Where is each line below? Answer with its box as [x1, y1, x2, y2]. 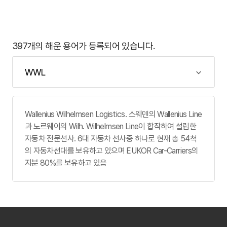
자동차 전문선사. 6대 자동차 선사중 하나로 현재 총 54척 [25, 134, 197, 143]
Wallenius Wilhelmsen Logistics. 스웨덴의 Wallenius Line [25, 109, 202, 119]
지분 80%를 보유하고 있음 [25, 158, 107, 168]
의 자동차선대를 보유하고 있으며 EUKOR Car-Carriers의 [25, 146, 199, 156]
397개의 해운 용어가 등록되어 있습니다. [12, 41, 155, 51]
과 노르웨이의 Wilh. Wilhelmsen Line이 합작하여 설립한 [25, 122, 197, 131]
